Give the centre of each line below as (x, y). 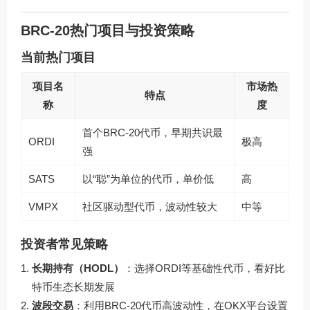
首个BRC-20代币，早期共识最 (153, 132)
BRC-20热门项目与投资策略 (108, 30)
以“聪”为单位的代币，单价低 (148, 179)
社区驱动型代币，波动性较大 (150, 206)
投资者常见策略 (64, 244)
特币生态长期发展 (73, 286)
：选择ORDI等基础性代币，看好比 (204, 268)
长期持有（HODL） (78, 268)
